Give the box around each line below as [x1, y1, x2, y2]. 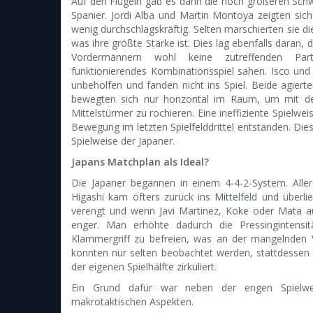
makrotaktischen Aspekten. [71, 295, 194, 308]
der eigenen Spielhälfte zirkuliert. [71, 260, 217, 273]
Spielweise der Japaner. [71, 134, 175, 147]
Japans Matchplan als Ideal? [71, 155, 209, 168]
